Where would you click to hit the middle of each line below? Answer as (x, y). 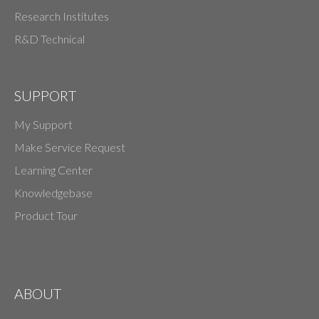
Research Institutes (62, 16)
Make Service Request (70, 147)
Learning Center (53, 169)
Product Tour (46, 215)
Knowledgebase (53, 192)
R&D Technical (49, 38)
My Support (43, 124)
